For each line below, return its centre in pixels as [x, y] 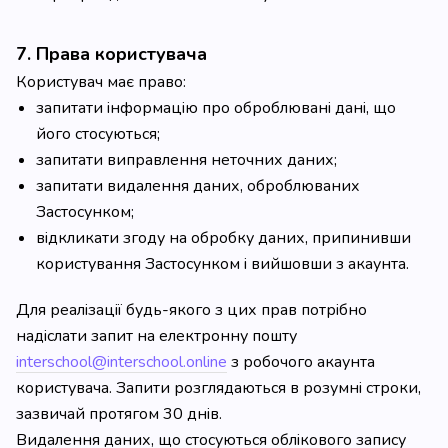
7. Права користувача [111, 54]
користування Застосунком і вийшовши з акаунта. [222, 264]
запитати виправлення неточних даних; [186, 160]
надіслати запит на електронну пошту [156, 336]
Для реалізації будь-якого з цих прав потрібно [191, 310]
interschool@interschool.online [121, 362]
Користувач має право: [101, 82]
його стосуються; [98, 134]
